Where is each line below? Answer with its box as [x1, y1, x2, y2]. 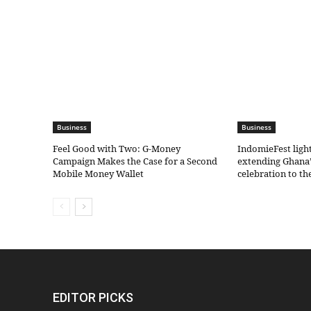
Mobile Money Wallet [53, 167, 144, 180]
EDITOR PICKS [53, 290, 133, 305]
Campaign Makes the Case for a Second [53, 155, 217, 168]
